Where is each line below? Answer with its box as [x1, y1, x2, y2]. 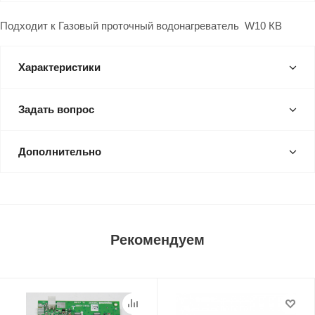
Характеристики [18, 61, 101, 73]
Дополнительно [18, 146, 101, 157]
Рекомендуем [110, 232, 205, 247]
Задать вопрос [18, 103, 94, 115]
